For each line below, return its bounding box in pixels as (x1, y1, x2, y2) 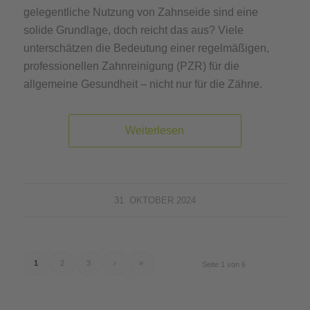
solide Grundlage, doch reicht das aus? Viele (23, 24, 244, 37)
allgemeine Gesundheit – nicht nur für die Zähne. (23, 78, 262, 91)
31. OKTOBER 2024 (113, 195, 196, 206)
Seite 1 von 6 (202, 260, 246, 269)
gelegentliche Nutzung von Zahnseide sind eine (23, 6, 258, 19)
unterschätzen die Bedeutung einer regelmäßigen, (23, 42, 269, 55)
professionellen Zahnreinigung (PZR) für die (23, 60, 239, 73)
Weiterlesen (125, 125, 185, 137)
